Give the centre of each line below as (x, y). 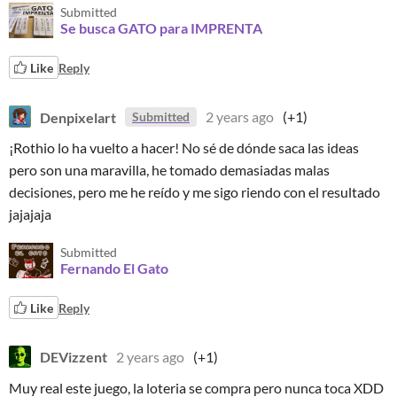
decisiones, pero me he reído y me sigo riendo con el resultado (195, 192)
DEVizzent (74, 357)
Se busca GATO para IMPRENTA (161, 28)
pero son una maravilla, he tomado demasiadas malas (169, 170)
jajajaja (30, 214)
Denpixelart (78, 117)
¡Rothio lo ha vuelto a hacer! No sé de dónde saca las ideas (184, 148)
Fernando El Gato (114, 268)
